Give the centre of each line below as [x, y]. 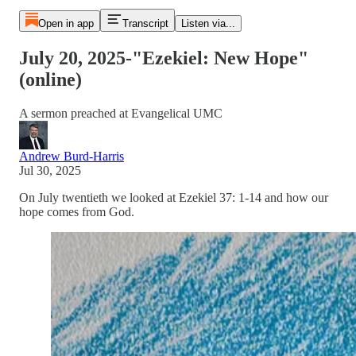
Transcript [145, 23]
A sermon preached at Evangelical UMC [121, 113]
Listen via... [208, 23]
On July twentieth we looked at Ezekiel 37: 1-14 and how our [174, 197]
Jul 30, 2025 [50, 170]
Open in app [66, 23]
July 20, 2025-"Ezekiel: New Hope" [164, 58]
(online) [50, 79]
